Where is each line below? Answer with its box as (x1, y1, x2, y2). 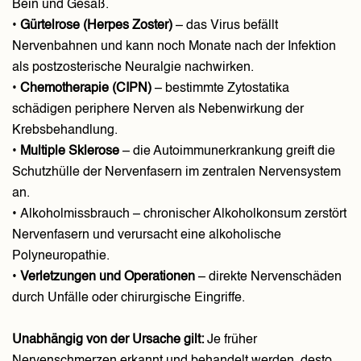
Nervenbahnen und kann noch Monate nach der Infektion (12, 40, 336, 53)
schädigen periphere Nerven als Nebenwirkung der (12, 103, 304, 116)
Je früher (204, 334, 257, 346)
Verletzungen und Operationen (20, 271, 195, 284)
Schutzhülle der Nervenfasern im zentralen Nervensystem (12, 166, 341, 179)
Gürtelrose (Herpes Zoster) (20, 19, 176, 32)
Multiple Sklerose (20, 145, 122, 158)
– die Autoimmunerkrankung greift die (122, 145, 335, 158)
